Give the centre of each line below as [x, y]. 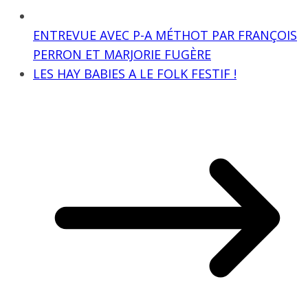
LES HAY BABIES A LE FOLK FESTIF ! [135, 74]
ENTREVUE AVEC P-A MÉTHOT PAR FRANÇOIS [165, 35]
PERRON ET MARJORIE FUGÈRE [122, 54]
